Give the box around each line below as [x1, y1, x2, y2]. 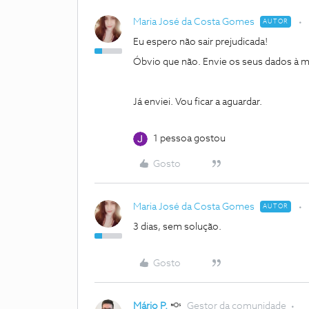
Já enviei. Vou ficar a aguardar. [133, 97, 264, 107]
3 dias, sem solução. [133, 222, 223, 232]
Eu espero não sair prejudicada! [133, 37, 270, 47]
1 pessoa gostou [153, 134, 226, 143]
